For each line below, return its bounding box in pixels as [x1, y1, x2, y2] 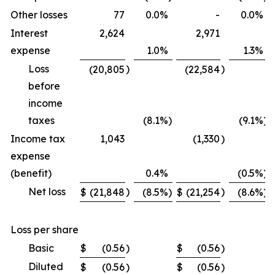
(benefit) [10, 167, 52, 179]
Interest [10, 27, 48, 39]
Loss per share [10, 223, 79, 236]
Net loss [28, 185, 66, 198]
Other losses [10, 9, 68, 21]
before [28, 80, 60, 92]
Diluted [28, 260, 63, 273]
